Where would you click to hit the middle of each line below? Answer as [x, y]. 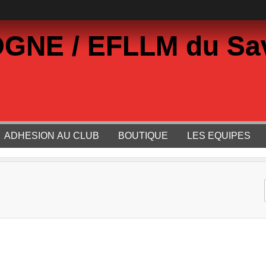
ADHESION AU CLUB [52, 136]
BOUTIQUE [143, 136]
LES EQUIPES [219, 136]
